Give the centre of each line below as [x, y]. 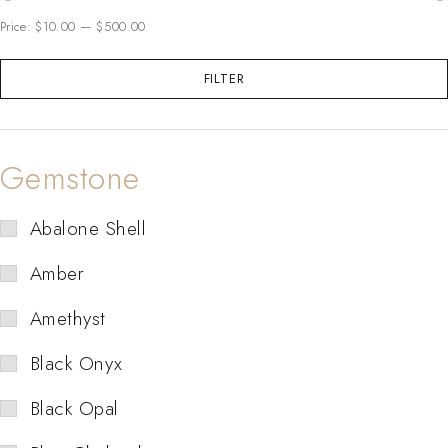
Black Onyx [76, 363]
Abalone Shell [88, 228]
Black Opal [74, 408]
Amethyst [68, 318]
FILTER [224, 78]
